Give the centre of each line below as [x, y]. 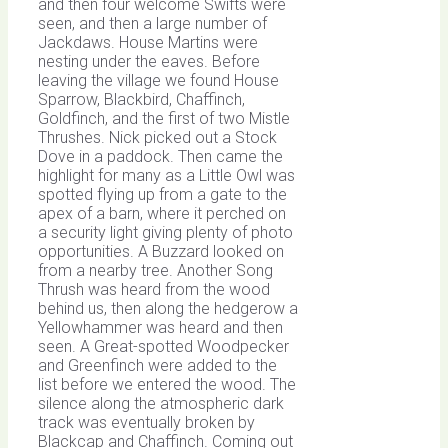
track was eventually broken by [146, 423]
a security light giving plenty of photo [165, 233]
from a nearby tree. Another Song [155, 271]
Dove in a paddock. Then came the [160, 157]
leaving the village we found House [158, 81]
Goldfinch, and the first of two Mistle [164, 119]
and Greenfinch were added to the [157, 366]
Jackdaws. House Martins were [148, 43]
